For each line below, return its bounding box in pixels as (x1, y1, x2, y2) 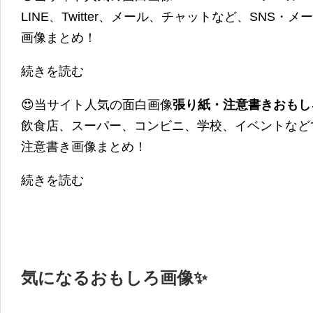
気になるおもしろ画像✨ (21, 268, 208, 288)
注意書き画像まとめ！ (21, 140, 147, 154)
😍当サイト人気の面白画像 (21, 98, 173, 112)
